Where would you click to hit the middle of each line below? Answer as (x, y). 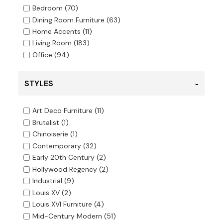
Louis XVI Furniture (62, 204)
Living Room (52, 43)
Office (42, 55)
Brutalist (46, 123)
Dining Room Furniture (68, 20)
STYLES (39, 84)
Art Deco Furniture (62, 111)
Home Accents (56, 32)
